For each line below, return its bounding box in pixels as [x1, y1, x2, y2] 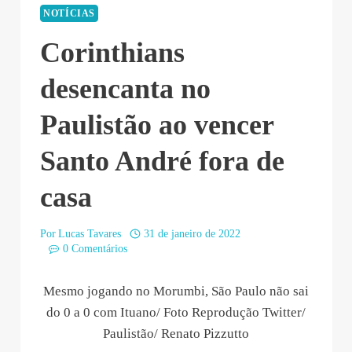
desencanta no [40, 73, 211, 105]
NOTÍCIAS [43, 7, 96, 19]
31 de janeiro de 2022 [143, 227, 240, 240]
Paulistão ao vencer [40, 109, 273, 141]
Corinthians [40, 37, 185, 69]
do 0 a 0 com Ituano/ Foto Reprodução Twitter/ [46, 304, 306, 320]
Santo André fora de [40, 145, 284, 178]
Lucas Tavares [58, 227, 122, 240]
